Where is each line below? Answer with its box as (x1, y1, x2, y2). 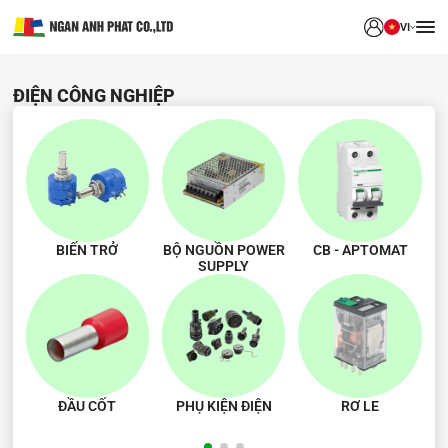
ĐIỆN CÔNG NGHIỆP (12, 86, 175, 106)
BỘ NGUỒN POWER (162, 242, 285, 259)
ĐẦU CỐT (58, 397, 117, 414)
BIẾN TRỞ (56, 242, 119, 259)
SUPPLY (198, 258, 250, 275)
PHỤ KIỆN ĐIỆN (175, 397, 272, 414)
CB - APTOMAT (312, 242, 408, 259)
